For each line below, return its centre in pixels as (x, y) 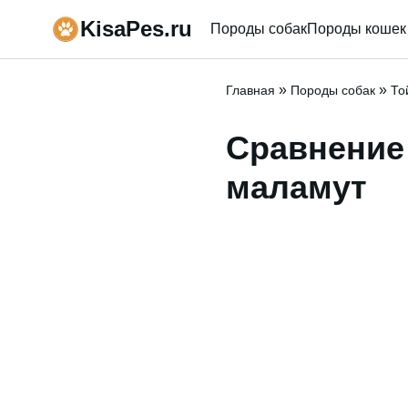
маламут (296, 187)
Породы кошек (357, 29)
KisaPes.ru (136, 29)
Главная (250, 90)
